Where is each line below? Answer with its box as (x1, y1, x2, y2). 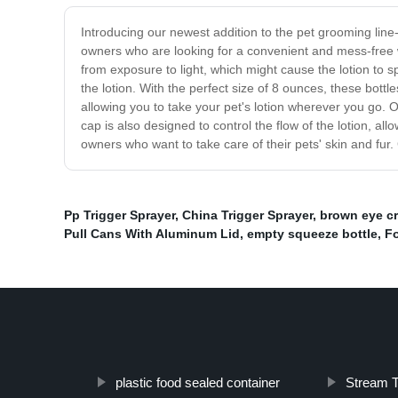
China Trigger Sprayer (182, 208, 313, 223)
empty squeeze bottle (247, 227, 378, 242)
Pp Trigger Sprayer (64, 208, 175, 223)
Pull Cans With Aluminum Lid (64, 227, 240, 242)
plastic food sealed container (115, 375, 280, 391)
